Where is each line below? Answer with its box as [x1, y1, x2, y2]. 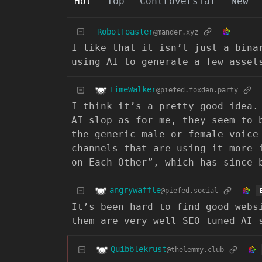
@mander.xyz [153, 27, 198, 36]
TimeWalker [109, 85, 156, 95]
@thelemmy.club [167, 246, 224, 254]
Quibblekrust [111, 244, 167, 254]
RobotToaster [97, 26, 153, 36]
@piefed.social [161, 187, 218, 195]
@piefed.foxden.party [156, 86, 238, 95]
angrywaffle [109, 185, 161, 195]
